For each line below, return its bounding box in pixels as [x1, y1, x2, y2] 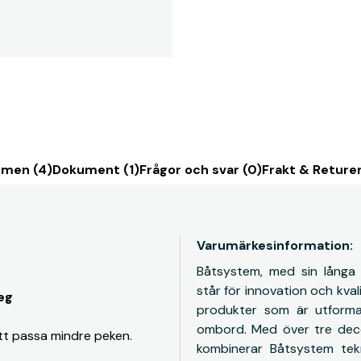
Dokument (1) [52, 161, 139, 178]
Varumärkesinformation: [197, 237, 353, 254]
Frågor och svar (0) [139, 161, 262, 178]
